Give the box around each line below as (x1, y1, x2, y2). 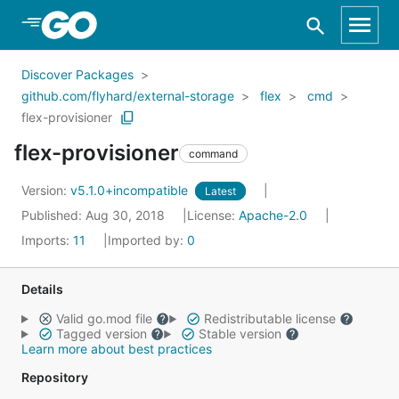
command (189, 146, 238, 160)
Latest (205, 184, 236, 198)
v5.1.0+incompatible (70, 183, 191, 198)
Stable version (194, 326, 285, 341)
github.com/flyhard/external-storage (21, 88, 234, 103)
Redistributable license (199, 311, 339, 326)
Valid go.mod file (52, 311, 156, 326)
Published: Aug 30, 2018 (21, 208, 168, 223)
